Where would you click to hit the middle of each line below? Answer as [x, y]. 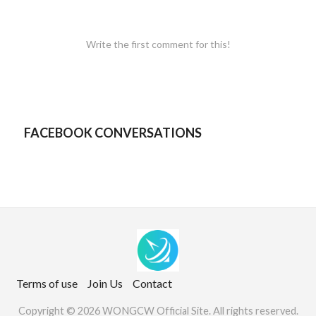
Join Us [105, 284]
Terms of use [47, 284]
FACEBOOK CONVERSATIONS [113, 133]
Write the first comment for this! [158, 44]
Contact [152, 284]
